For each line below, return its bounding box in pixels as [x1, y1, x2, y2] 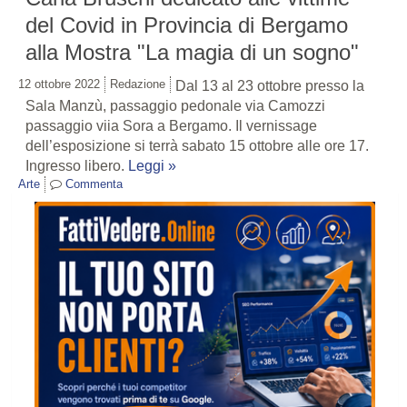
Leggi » [128, 158, 176, 174]
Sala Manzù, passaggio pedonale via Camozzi [25, 98, 325, 114]
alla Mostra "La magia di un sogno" [25, 40, 359, 65]
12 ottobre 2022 [18, 77, 100, 92]
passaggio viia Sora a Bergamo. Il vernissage [25, 118, 317, 134]
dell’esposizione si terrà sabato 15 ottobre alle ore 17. [25, 138, 369, 154]
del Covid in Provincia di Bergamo [25, 13, 348, 38]
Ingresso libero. [25, 158, 128, 174]
